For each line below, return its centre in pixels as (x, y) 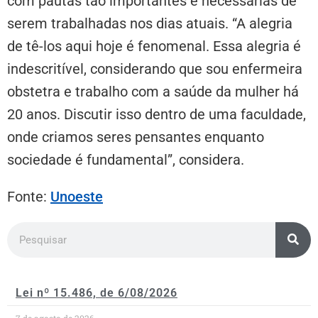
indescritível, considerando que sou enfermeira (155, 68)
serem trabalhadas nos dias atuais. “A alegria (150, 23)
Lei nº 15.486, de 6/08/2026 (97, 292)
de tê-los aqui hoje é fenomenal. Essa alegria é (154, 46)
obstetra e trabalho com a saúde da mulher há (153, 91)
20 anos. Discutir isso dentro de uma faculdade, (157, 114)
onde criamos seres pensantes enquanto (136, 137)
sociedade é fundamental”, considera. (126, 159)
